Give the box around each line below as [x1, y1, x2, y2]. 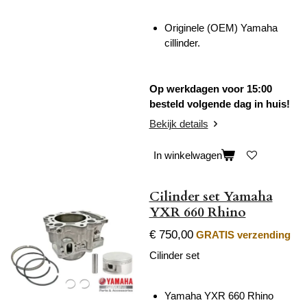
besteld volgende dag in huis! [149, 97, 290, 110]
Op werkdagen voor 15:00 [149, 82, 272, 95]
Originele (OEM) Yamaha [164, 22, 278, 34]
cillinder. [164, 37, 200, 49]
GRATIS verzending [195, 228, 291, 241]
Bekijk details [149, 118, 208, 130]
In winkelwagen [153, 149, 222, 161]
